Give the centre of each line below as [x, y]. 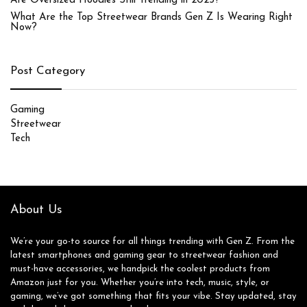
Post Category [48, 71]
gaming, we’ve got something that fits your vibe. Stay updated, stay [153, 297]
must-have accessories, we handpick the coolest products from [140, 269]
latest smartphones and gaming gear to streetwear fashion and [144, 256]
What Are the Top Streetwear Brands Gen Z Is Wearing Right [151, 18]
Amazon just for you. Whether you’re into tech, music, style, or [140, 283]
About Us [36, 210]
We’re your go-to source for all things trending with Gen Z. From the [152, 242]
